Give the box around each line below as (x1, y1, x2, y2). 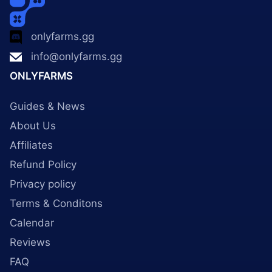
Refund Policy (10, 158, 76, 171)
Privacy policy (10, 178, 76, 190)
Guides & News (10, 100, 85, 112)
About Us (10, 120, 56, 132)
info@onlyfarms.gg (31, 50, 122, 63)
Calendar (10, 217, 54, 229)
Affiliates (10, 139, 53, 151)
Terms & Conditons (10, 197, 103, 209)
